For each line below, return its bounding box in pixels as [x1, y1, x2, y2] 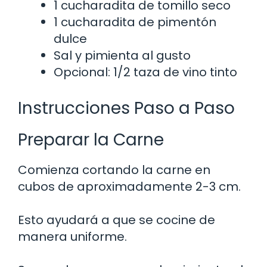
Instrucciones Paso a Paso [18, 97, 235, 120]
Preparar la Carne [18, 128, 164, 152]
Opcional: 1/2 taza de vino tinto [54, 64, 237, 81]
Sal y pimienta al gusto [54, 47, 191, 64]
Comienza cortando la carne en [18, 162, 210, 179]
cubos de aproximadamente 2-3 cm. [18, 178, 241, 195]
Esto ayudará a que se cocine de [18, 212, 215, 229]
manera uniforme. [18, 228, 127, 246]
